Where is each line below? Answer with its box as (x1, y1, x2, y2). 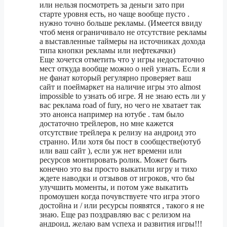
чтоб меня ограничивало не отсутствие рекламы (40, 28, 207, 37)
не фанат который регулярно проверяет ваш (40, 73, 191, 83)
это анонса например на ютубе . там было (40, 110, 184, 119)
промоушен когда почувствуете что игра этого (40, 192, 200, 201)
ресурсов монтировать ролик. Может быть (40, 156, 186, 165)
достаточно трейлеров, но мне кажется (40, 119, 173, 128)
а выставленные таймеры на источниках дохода (40, 37, 205, 46)
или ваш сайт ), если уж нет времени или (40, 146, 182, 156)
